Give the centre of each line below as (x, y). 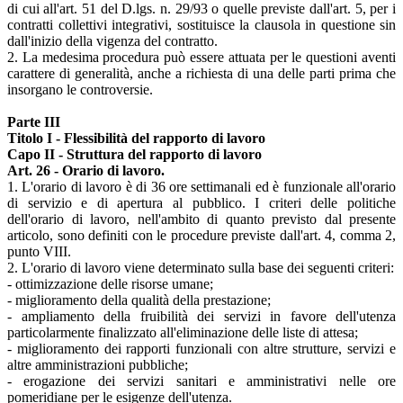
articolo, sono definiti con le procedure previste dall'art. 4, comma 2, (201, 236)
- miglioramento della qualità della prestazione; (139, 300)
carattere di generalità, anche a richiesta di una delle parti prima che (201, 74)
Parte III (34, 122)
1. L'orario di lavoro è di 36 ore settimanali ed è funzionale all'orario (201, 187)
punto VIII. (39, 252)
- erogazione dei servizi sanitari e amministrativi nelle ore (201, 381)
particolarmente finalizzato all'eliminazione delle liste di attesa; (183, 333)
